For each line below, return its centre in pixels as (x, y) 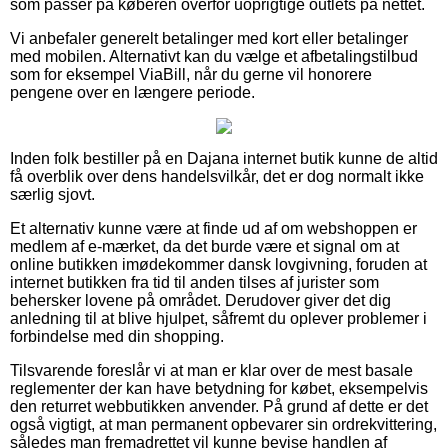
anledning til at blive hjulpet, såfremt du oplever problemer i (218, 318)
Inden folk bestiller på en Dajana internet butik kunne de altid (224, 158)
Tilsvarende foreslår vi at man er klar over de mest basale (211, 370)
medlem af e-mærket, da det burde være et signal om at (204, 246)
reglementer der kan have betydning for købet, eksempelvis (219, 388)
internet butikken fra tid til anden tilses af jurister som (194, 282)
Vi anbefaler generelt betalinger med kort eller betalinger (209, 38)
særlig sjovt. (52, 194)
